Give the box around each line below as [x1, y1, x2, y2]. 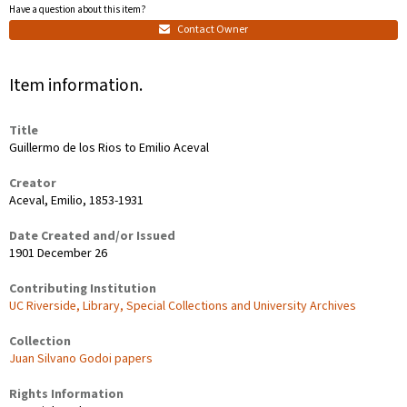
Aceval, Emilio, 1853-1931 [9, 191, 144, 210]
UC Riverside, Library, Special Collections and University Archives [9, 296, 356, 315]
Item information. [9, 72, 143, 98]
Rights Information [9, 384, 124, 403]
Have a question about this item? [9, 3, 146, 17]
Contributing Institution [9, 279, 156, 298]
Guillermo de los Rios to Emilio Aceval [9, 138, 209, 157]
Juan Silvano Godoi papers [9, 349, 153, 368]
